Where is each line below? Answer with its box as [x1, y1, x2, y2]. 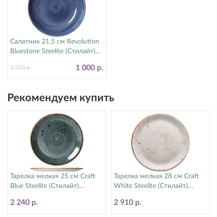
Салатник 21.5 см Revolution [10, 38, 99, 45]
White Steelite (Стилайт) [114, 183, 188, 189]
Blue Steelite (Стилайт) [10, 183, 79, 189]
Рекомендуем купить [7, 93, 114, 103]
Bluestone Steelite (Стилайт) [10, 48, 95, 55]
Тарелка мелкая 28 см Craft [114, 173, 199, 180]
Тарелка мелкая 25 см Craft [10, 173, 95, 180]
